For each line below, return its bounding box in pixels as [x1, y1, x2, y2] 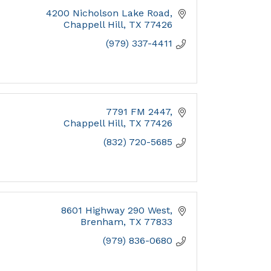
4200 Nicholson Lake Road [46, 7, 170, 19]
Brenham [80, 216, 123, 228]
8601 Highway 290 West [61, 204, 170, 217]
